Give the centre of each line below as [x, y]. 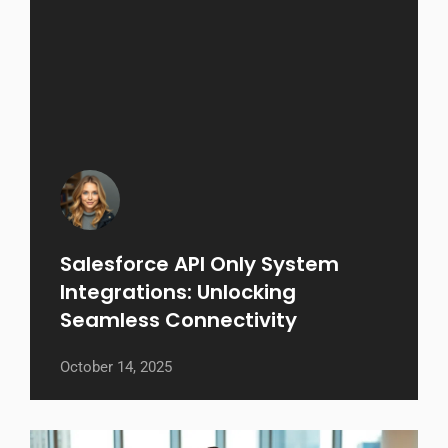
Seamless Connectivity [178, 319]
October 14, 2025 [116, 366]
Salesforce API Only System [199, 263]
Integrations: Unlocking [178, 291]
